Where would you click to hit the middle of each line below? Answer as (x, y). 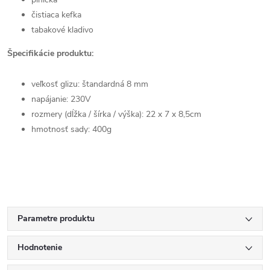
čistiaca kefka (56, 15)
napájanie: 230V (61, 99)
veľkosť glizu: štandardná (78, 84)
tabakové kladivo (62, 30)
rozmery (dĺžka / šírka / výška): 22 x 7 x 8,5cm (116, 114)
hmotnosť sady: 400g (71, 129)
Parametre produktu (56, 218)
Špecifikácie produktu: (50, 53)
